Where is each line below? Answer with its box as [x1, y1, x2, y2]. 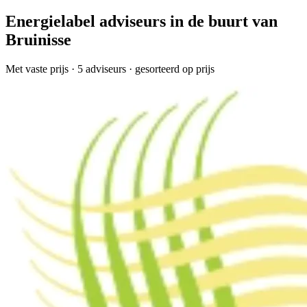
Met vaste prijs [5, 62, 69, 75]
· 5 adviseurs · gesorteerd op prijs [69, 62, 214, 75]
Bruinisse [5, 31, 71, 49]
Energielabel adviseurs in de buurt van [5, 12, 278, 30]
